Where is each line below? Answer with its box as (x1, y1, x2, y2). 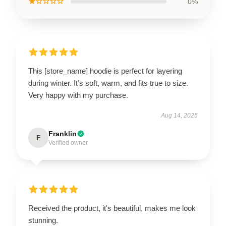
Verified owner (48, 139, 88, 146)
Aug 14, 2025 (161, 112, 198, 119)
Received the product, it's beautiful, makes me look (28, 204, 196, 212)
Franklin (48, 130, 77, 138)
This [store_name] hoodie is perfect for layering (28, 67, 182, 75)
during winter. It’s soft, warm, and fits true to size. (28, 79, 188, 87)
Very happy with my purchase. (28, 91, 128, 99)
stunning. (28, 216, 58, 224)
